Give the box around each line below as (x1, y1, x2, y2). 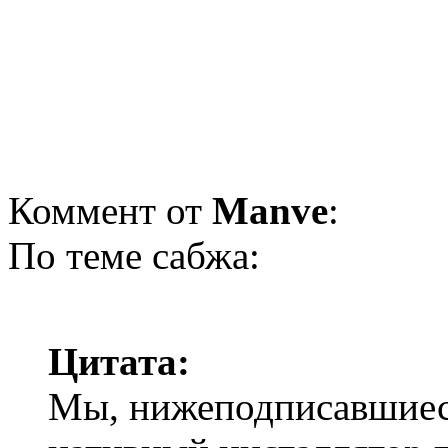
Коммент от (8, 188, 212, 232)
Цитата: (48, 339, 190, 383)
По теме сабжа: (8, 233, 260, 277)
